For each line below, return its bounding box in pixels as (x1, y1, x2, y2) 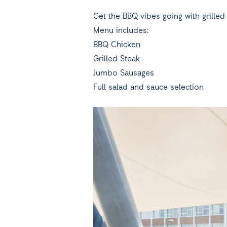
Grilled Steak (93, 54, 140, 65)
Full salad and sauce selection (93, 82, 204, 93)
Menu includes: (93, 25, 148, 36)
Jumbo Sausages (93, 68, 154, 79)
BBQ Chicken (93, 40, 140, 51)
